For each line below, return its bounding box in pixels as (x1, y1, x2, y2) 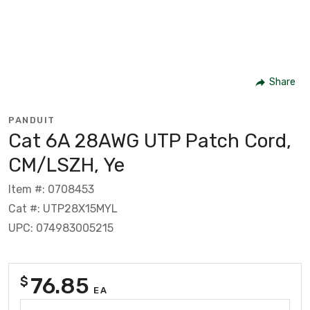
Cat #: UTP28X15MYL (8, 201, 118, 215)
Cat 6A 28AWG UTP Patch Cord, (8, 129, 291, 152)
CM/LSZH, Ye (8, 153, 125, 176)
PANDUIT (8, 114, 55, 125)
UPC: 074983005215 (8, 221, 113, 235)
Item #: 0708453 (8, 182, 94, 196)
